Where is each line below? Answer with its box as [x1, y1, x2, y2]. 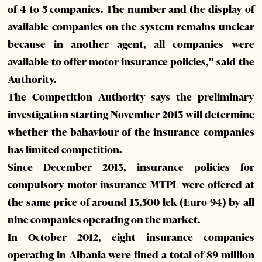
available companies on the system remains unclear [8, 20, 254, 34]
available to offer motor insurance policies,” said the [8, 56, 254, 69]
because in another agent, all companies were [8, 38, 254, 51]
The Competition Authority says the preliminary [8, 91, 254, 104]
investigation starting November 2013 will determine [8, 108, 254, 122]
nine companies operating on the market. [8, 213, 201, 227]
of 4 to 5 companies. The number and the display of [8, 3, 254, 16]
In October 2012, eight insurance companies [8, 231, 254, 244]
